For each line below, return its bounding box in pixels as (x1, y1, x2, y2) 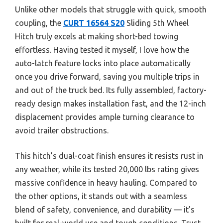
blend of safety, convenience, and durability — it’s (15, 205, 195, 214)
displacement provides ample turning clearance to (15, 112, 195, 121)
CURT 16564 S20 (63, 18, 124, 27)
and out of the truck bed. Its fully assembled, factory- (15, 85, 207, 95)
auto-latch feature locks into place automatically (15, 58, 191, 68)
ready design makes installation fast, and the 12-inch (15, 99, 206, 108)
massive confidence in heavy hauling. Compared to (15, 178, 197, 187)
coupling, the (15, 18, 63, 27)
